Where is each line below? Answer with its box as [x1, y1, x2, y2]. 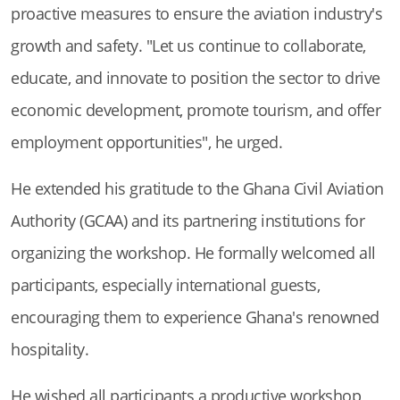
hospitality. [11, 338, 88, 361]
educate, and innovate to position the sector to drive [11, 67, 380, 89]
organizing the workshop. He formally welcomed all [11, 242, 376, 264]
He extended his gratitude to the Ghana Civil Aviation [11, 178, 384, 200]
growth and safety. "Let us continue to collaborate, [11, 35, 366, 57]
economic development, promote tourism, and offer [11, 99, 380, 121]
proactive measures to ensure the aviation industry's [11, 3, 382, 25]
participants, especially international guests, [11, 274, 320, 296]
